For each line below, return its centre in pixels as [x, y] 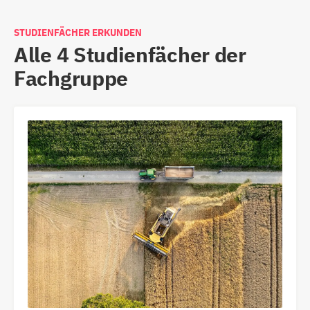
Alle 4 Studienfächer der [130, 54]
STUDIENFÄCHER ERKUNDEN [78, 32]
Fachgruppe [71, 77]
